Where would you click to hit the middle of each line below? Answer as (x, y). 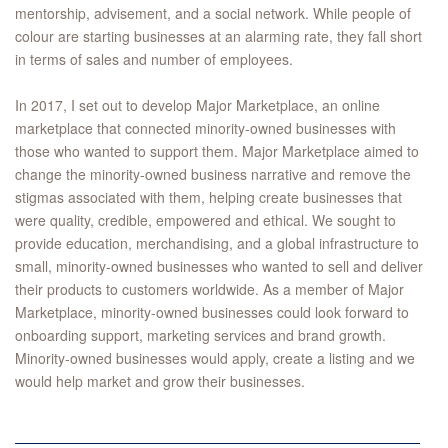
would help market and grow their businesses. (160, 381)
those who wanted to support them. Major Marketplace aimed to (217, 151)
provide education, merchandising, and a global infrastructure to (217, 243)
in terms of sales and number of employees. (154, 59)
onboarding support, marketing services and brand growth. (200, 335)
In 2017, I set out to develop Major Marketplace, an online (197, 105)
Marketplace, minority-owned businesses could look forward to (212, 312)
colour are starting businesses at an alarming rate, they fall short (218, 36)
